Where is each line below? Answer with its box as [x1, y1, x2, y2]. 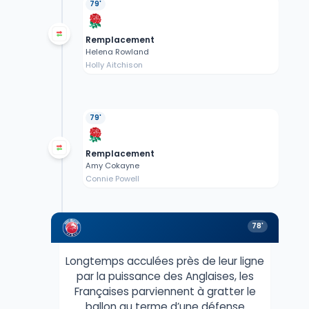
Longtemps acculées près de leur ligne [66, 254, 264, 269]
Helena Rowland [85, 46, 149, 58]
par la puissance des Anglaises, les [76, 269, 254, 284]
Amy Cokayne [85, 160, 139, 172]
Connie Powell [85, 173, 139, 185]
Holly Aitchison [85, 59, 143, 71]
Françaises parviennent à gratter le [74, 284, 256, 299]
